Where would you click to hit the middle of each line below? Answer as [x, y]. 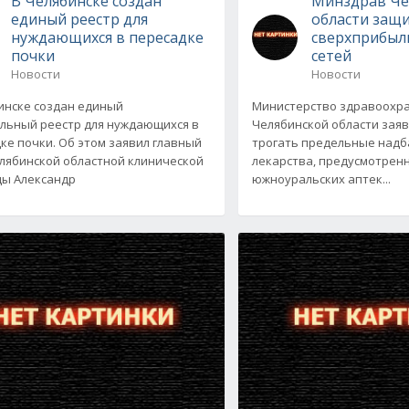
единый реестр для [79, 19]
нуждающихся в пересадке [107, 37]
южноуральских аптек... [322, 178]
